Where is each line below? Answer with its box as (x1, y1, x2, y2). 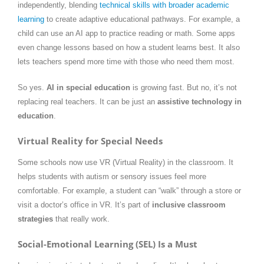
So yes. (18, 82, 47, 92)
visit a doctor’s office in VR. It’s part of (18, 200, 152, 210)
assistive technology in (157, 97, 242, 106)
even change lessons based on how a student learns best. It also (18, 42, 240, 52)
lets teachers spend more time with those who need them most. (18, 57, 235, 66)
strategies (18, 214, 53, 224)
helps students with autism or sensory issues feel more (18, 172, 206, 181)
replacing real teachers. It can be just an (18, 97, 157, 106)
